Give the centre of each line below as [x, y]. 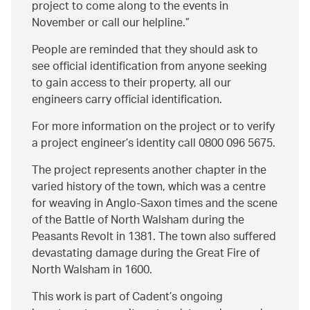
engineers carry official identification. [127, 100]
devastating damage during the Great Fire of [146, 254]
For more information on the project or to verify [153, 127]
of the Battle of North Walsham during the [138, 221]
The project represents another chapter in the [149, 171]
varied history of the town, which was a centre [149, 188]
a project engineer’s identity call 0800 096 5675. [154, 144]
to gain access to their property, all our [131, 84]
